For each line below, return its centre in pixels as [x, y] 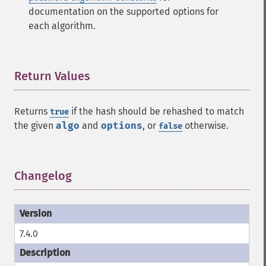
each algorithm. [62, 26]
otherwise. [205, 126]
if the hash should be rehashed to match [156, 111]
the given [35, 126]
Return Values [52, 76]
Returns [32, 111]
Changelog [43, 176]
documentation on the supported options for [123, 12]
